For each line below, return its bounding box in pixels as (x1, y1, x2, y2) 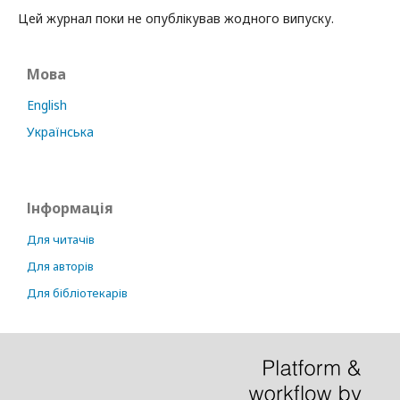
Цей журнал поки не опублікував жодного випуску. (18, 10, 334, 27)
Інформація (27, 198, 113, 218)
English (27, 96, 67, 113)
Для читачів (27, 231, 95, 247)
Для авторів (27, 258, 94, 274)
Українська (27, 123, 94, 140)
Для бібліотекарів (27, 285, 128, 301)
